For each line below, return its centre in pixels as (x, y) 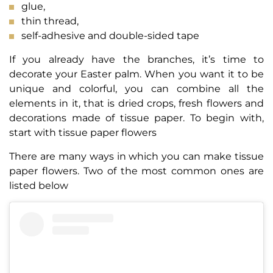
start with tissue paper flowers (83, 132)
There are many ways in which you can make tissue (136, 156)
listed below (39, 185)
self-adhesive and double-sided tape (110, 35)
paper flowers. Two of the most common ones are (136, 171)
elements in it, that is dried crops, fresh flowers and (136, 103)
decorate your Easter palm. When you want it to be (136, 74)
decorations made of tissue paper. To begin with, (136, 118)
